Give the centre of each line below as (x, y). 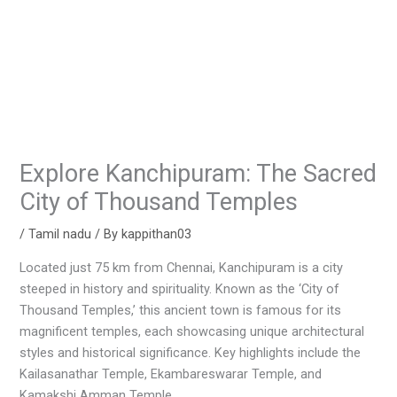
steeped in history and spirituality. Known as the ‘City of (180, 288)
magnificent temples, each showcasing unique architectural (192, 331)
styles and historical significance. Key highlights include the (191, 352)
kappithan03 (157, 234)
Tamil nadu (60, 234)
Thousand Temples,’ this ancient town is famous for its (181, 310)
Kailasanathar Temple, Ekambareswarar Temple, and (171, 374)
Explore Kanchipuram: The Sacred (198, 174)
